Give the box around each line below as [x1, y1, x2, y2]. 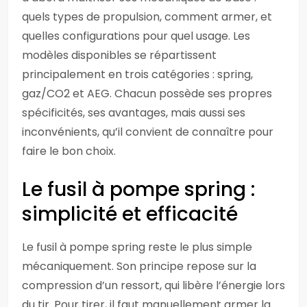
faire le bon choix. [22, 143, 116, 159]
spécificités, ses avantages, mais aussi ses [22, 105, 245, 121]
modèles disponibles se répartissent [22, 47, 217, 63]
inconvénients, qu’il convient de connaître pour [22, 124, 273, 140]
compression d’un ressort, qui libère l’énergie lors [22, 278, 285, 293]
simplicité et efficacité [22, 201, 238, 228]
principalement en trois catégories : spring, [22, 66, 253, 82]
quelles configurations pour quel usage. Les [22, 28, 250, 44]
